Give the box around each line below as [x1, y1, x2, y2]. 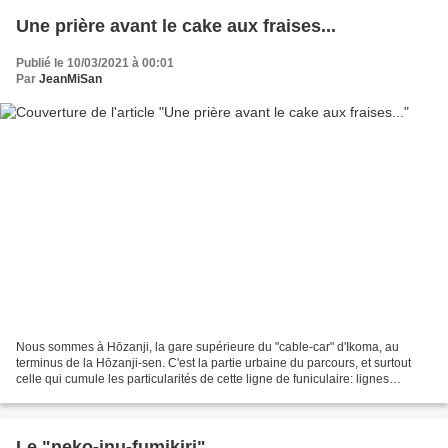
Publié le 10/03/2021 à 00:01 [16, 56, 174, 71]
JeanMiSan [39, 72, 102, 87]
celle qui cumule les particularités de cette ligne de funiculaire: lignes [16, 371, 389, 386]
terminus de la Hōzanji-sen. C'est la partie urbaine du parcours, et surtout [16, 355, 411, 370]
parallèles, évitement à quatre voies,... [16, 387, 221, 402]
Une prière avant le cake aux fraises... [16, 16, 336, 37]
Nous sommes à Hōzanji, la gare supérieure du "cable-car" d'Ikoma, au [16, 339, 399, 354]
